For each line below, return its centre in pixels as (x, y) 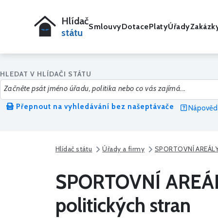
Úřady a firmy (124, 149)
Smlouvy (105, 27)
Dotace (135, 27)
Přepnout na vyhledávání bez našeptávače (94, 107)
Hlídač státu (74, 149)
